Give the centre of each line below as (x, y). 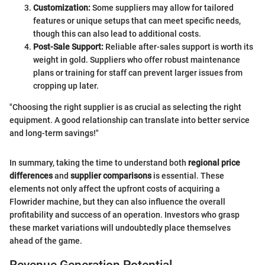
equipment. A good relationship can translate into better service (130, 120)
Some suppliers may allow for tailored (162, 7)
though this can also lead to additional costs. (117, 33)
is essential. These (188, 175)
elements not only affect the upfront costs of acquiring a (115, 188)
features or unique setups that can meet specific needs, (137, 20)
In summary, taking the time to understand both (99, 162)
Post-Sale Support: (68, 46)
